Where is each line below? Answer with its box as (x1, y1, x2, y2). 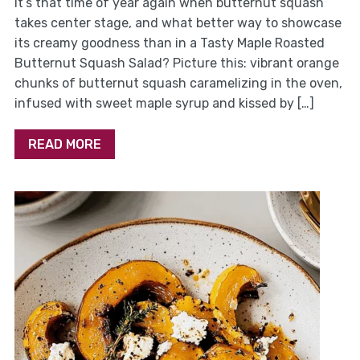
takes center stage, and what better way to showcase (14, 15, 342, 31)
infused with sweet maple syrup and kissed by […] (14, 96, 314, 112)
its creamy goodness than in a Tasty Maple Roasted (14, 35, 325, 51)
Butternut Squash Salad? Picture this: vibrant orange (14, 55, 339, 72)
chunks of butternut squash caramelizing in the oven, (14, 76, 342, 92)
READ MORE (27, 137, 101, 153)
